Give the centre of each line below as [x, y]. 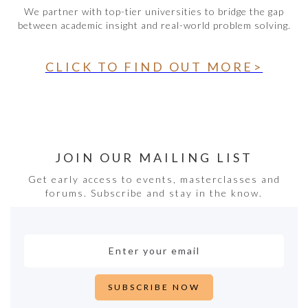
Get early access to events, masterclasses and [154, 179]
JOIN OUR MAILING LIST [154, 157]
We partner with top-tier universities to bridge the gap [154, 11]
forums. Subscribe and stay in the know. [154, 192]
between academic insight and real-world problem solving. [154, 25]
